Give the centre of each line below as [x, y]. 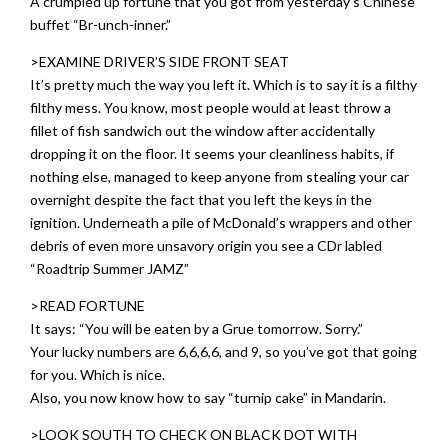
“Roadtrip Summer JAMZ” [109, 268]
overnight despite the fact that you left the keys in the [201, 199]
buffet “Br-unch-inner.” [100, 24]
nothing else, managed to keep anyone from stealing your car [219, 176]
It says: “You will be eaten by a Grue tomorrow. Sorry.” [196, 328]
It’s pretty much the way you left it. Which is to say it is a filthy [223, 84]
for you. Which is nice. [97, 374]
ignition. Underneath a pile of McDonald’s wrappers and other [221, 222]
